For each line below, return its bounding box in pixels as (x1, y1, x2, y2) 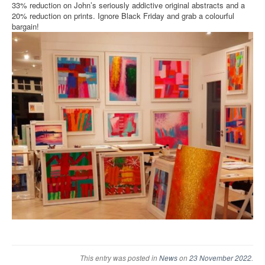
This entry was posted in (80, 252, 159, 263)
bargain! (12, 20, 39, 32)
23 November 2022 (189, 252, 251, 263)
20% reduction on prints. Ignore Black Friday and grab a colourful (12, 9, 234, 21)
